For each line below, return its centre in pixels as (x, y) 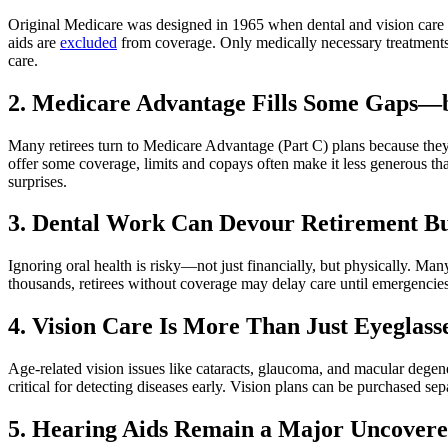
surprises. (37, 181)
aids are (34, 42)
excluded (88, 42)
